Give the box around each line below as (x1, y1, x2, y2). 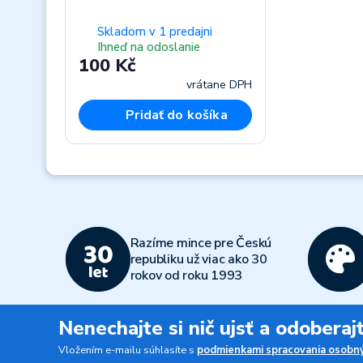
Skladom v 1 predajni (96, 23, 212, 40)
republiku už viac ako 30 (130, 250, 267, 268)
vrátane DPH (186, 76, 252, 92)
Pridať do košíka (126, 105, 228, 124)
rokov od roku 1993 (130, 267, 242, 284)
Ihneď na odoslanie (96, 39, 200, 56)
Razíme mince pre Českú (130, 234, 271, 252)
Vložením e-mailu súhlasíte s (58, 343, 197, 357)
